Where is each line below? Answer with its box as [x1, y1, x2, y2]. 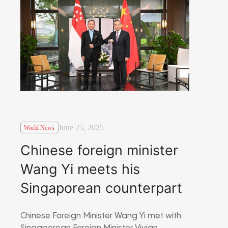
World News [24, 124, 55, 131]
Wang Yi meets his [20, 160, 140, 178]
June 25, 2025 [58, 123, 104, 132]
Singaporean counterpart [20, 179, 182, 196]
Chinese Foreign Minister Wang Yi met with [20, 211, 181, 220]
